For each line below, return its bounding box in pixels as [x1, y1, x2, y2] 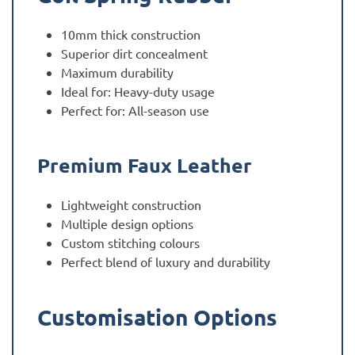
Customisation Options [37, 303, 277, 331]
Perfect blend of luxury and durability [61, 254, 270, 270]
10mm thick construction [61, 26, 200, 43]
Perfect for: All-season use [61, 102, 209, 119]
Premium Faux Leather [37, 152, 252, 178]
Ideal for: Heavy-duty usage [61, 83, 215, 100]
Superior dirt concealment [61, 45, 208, 62]
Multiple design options [61, 216, 193, 232]
